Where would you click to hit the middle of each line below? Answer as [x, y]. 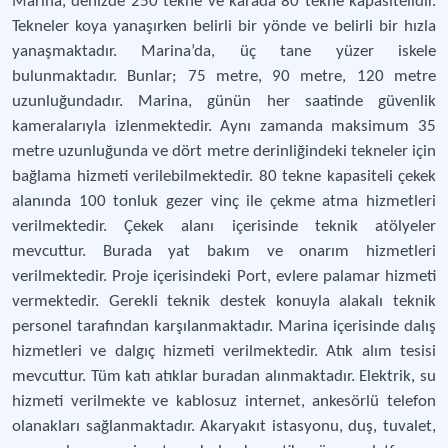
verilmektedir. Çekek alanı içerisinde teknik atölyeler [224, 226]
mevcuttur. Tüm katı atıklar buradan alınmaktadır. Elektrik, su [224, 376]
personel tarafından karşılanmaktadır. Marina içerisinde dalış [224, 326]
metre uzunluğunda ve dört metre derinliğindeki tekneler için [224, 151]
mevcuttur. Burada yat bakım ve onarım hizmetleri [224, 251]
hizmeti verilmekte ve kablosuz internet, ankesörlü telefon [224, 401]
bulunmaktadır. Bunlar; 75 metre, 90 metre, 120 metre [224, 76]
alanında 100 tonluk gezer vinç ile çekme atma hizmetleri [224, 201]
